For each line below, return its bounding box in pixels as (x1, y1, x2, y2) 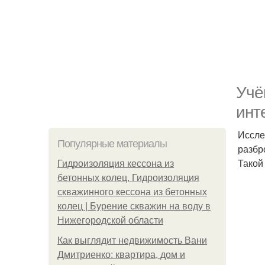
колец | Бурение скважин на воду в (57, 201, 211, 211)
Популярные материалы (57, 138, 167, 150)
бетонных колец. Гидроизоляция (57, 173, 199, 183)
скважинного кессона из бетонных (57, 187, 207, 197)
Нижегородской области (57, 215, 163, 225)
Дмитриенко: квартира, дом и (57, 250, 185, 260)
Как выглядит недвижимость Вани (57, 235, 207, 245)
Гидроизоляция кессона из (57, 159, 174, 169)
